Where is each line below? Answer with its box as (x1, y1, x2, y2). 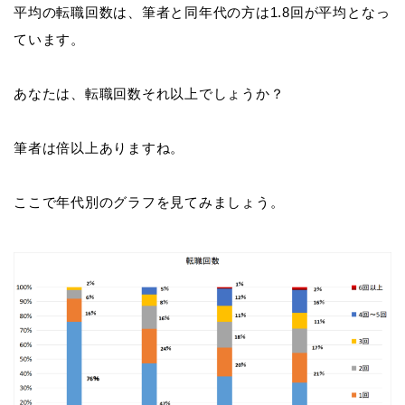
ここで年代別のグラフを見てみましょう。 (14, 194, 285, 211)
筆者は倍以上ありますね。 (14, 140, 185, 156)
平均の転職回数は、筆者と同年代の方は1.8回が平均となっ (14, 5, 391, 21)
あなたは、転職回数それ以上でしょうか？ (14, 86, 285, 102)
